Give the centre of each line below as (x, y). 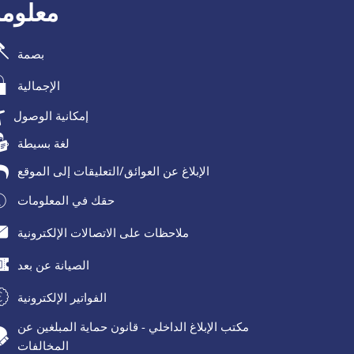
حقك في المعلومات (66, 200)
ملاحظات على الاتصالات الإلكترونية (104, 233)
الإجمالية (39, 86)
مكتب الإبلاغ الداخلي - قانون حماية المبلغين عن (134, 327)
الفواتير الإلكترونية (62, 297)
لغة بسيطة (44, 143)
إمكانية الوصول (51, 116)
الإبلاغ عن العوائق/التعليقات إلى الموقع (114, 170)
